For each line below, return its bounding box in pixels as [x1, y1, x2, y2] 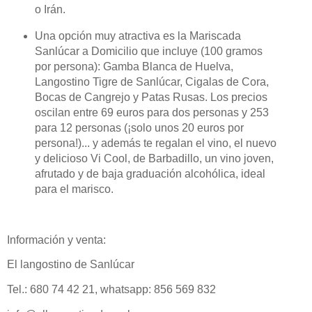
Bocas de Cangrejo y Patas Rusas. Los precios [34, 91, 267, 103]
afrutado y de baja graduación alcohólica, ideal [34, 168, 265, 180]
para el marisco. [34, 183, 114, 195]
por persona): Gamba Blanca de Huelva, [34, 61, 233, 72]
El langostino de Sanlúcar [7, 258, 134, 271]
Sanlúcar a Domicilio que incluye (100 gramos [34, 45, 263, 57]
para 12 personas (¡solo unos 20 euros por [34, 122, 244, 134]
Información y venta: [7, 233, 106, 246]
